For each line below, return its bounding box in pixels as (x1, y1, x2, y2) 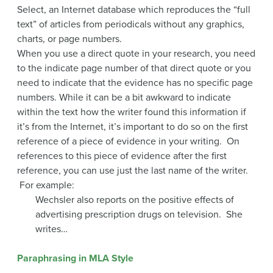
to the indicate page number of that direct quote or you (17, 62, 251, 74)
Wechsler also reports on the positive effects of (35, 193, 234, 206)
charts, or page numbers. (17, 32, 122, 45)
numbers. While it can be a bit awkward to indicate (17, 91, 231, 104)
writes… (35, 222, 68, 235)
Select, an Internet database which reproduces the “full (17, 3, 250, 16)
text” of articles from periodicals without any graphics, (17, 18, 244, 30)
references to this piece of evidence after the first (17, 149, 227, 162)
